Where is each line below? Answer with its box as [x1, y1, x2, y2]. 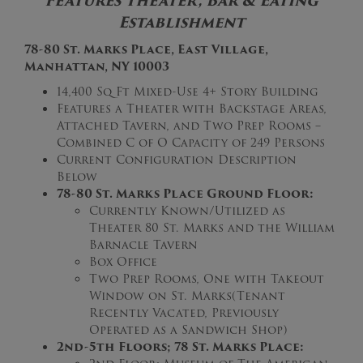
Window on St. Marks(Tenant [89, 287, 285, 305]
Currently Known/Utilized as [89, 202, 285, 220]
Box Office [89, 253, 157, 271]
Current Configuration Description [57, 151, 297, 169]
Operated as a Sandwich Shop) [89, 321, 287, 340]
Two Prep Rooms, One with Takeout [89, 270, 324, 288]
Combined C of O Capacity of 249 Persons [57, 134, 325, 152]
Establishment [118, 11, 245, 35]
